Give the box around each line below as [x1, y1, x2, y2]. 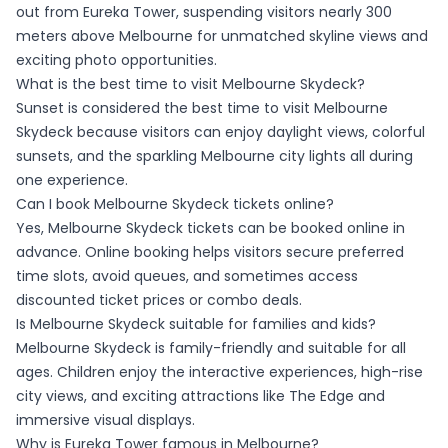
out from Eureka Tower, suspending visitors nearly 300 [16, 2, 392, 23]
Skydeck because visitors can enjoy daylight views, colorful [16, 122, 425, 143]
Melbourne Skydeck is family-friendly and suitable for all [16, 338, 406, 359]
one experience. [16, 170, 128, 191]
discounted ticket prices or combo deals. [16, 290, 302, 311]
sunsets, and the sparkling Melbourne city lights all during [16, 146, 413, 167]
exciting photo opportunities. [16, 50, 217, 71]
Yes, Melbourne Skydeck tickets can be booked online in [16, 218, 405, 239]
